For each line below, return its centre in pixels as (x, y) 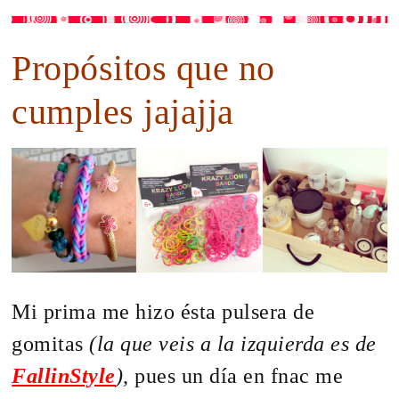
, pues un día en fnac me (233, 376)
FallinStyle (64, 376)
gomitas (48, 344)
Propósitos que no (143, 69)
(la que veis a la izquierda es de (230, 344)
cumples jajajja (123, 112)
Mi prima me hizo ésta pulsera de (163, 312)
